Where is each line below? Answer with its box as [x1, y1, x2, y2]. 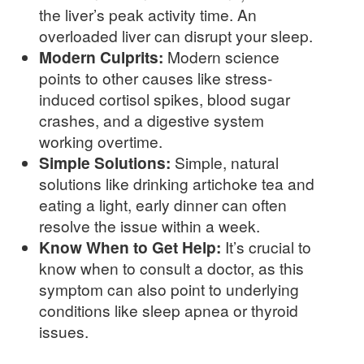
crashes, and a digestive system [39, 109, 264, 132]
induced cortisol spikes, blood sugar [39, 88, 290, 110]
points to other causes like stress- [39, 67, 272, 89]
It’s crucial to [221, 236, 311, 258]
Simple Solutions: [39, 151, 171, 175]
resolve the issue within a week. [39, 214, 260, 237]
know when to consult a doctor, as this [39, 257, 304, 279]
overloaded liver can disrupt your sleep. [39, 24, 313, 47]
